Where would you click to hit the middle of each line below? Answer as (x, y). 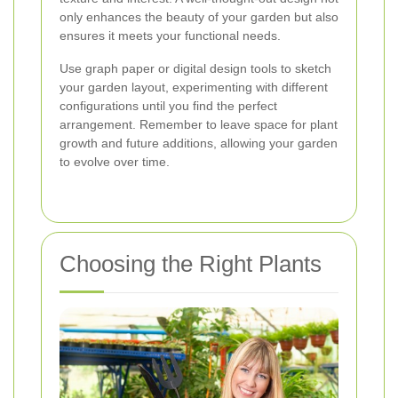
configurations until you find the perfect (168, 106)
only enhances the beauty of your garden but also (199, 17)
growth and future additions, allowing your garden (199, 143)
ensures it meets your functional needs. (170, 36)
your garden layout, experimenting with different (194, 88)
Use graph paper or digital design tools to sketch (195, 69)
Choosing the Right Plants (191, 264)
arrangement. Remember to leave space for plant (199, 125)
